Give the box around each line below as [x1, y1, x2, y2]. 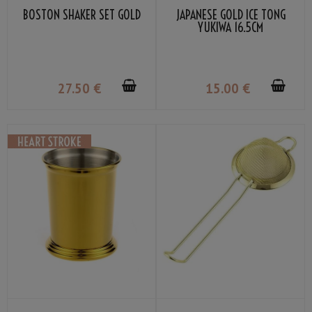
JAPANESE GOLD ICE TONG [175, 7, 286, 24]
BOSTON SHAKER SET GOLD [22, 7, 141, 24]
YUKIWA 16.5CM [198, 19, 263, 36]
